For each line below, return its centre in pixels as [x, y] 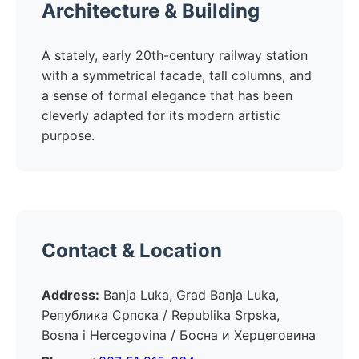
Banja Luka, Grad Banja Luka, [189, 295]
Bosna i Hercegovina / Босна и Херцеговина [179, 335]
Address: [71, 295]
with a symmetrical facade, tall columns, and [177, 75]
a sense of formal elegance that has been [167, 95]
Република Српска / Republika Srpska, [161, 315]
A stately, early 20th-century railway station [175, 55]
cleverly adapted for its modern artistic [161, 115]
